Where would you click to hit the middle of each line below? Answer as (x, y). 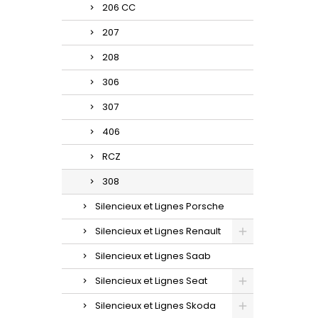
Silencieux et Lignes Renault (158, 231)
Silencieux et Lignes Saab (153, 256)
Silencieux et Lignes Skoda (155, 305)
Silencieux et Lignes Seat (151, 280)
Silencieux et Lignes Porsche (160, 206)
